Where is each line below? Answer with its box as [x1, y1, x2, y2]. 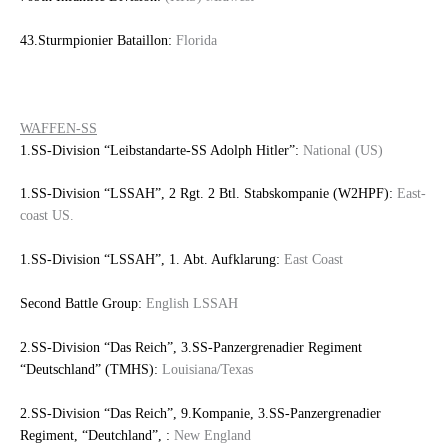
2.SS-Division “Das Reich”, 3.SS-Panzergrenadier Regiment [20, 340, 362, 355]
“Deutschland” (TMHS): [20, 362, 158, 377]
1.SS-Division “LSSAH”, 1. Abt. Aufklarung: [20, 252, 280, 268]
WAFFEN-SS [20, 120, 97, 136]
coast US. [20, 208, 74, 224]
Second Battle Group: [20, 296, 142, 312]
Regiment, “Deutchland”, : [20, 427, 170, 443]
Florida [172, 32, 217, 48]
